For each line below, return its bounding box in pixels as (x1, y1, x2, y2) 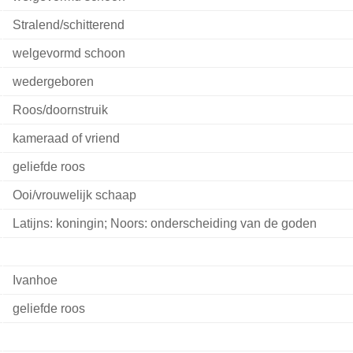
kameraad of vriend (12, 132, 120, 146)
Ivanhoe (12, 273, 58, 288)
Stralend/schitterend (12, 18, 124, 32)
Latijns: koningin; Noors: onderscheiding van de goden (12, 217, 317, 231)
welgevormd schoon (12, 46, 125, 61)
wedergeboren (12, 75, 94, 89)
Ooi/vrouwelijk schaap (12, 188, 136, 203)
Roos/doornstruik (12, 103, 108, 117)
